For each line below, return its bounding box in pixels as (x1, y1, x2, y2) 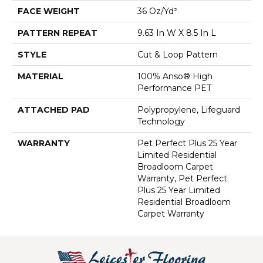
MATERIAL (18, 70, 63, 82)
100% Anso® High (137, 70, 213, 82)
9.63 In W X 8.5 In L (137, 27, 216, 38)
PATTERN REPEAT (18, 27, 97, 38)
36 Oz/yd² (137, 5, 177, 16)
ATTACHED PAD (18, 104, 90, 115)
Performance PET (137, 82, 211, 93)
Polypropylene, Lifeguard (137, 104, 240, 115)
